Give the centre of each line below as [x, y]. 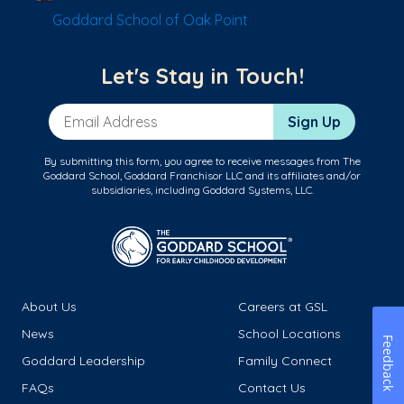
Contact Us [272, 388]
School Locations [289, 334]
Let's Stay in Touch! [202, 76]
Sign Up [314, 122]
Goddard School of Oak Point [150, 20]
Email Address [96, 113]
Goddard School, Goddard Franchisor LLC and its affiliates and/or [202, 176]
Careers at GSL [283, 307]
